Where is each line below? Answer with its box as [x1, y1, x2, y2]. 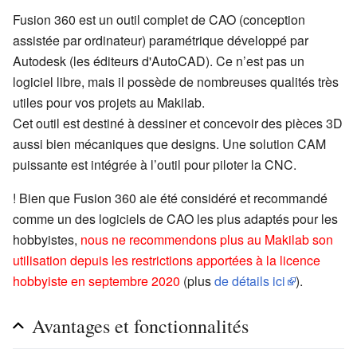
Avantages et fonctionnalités [32, 313, 249, 339]
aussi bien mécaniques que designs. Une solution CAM [13, 135, 326, 154]
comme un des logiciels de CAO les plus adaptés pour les [13, 210, 338, 229]
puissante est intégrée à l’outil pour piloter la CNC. [13, 155, 296, 175]
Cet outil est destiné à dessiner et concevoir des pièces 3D [13, 114, 343, 133]
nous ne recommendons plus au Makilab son [80, 230, 333, 249]
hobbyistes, [13, 230, 80, 249]
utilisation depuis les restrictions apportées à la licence [13, 251, 320, 270]
